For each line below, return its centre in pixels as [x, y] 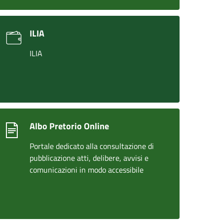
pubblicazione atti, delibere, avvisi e [89, 158]
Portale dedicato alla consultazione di [92, 146]
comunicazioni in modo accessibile [87, 170]
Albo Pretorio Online [69, 126]
